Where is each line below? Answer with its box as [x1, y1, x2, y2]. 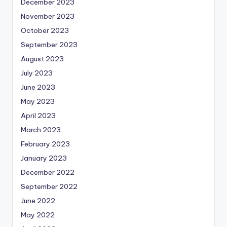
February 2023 [21, 139, 70, 148]
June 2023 [21, 82, 55, 92]
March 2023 [21, 125, 61, 134]
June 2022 [21, 196, 55, 205]
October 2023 [21, 25, 69, 35]
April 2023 [21, 110, 56, 120]
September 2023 [21, 40, 78, 49]
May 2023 [21, 96, 55, 106]
